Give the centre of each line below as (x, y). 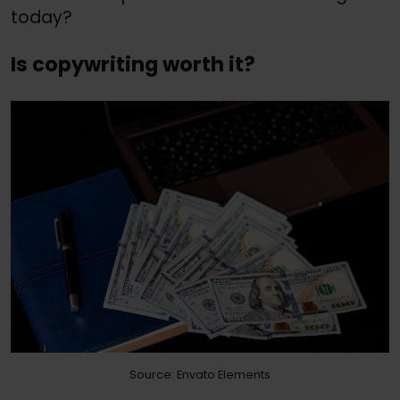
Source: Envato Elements (200, 375)
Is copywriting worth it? (133, 65)
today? (42, 17)
